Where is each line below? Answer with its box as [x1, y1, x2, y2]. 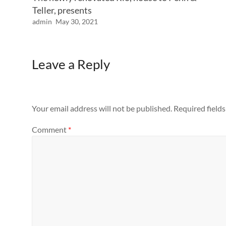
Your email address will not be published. [32, 103, 172, 114]
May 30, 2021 [55, 17, 98, 26]
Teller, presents [32, 5, 92, 16]
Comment [32, 124, 68, 134]
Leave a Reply [32, 56, 110, 72]
